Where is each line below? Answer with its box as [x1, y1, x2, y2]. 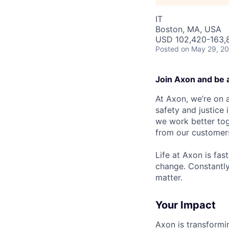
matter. [155, 172, 182, 182]
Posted [155, 44, 179, 53]
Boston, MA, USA [155, 24, 221, 34]
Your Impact [155, 199, 216, 211]
